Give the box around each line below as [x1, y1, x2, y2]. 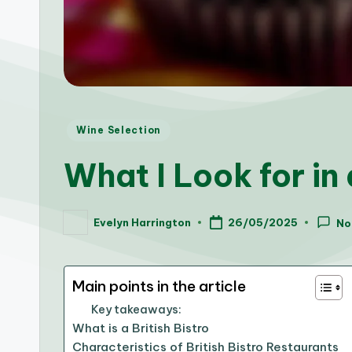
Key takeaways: [91, 302, 181, 317]
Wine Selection [76, 124, 162, 137]
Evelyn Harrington [93, 215, 191, 229]
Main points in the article [72, 277, 246, 296]
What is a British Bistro [72, 321, 209, 336]
